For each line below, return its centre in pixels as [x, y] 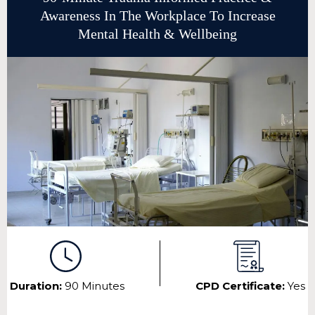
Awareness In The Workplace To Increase [157, 16]
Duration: [37, 286]
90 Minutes [95, 286]
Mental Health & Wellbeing [157, 34]
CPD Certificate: [242, 286]
